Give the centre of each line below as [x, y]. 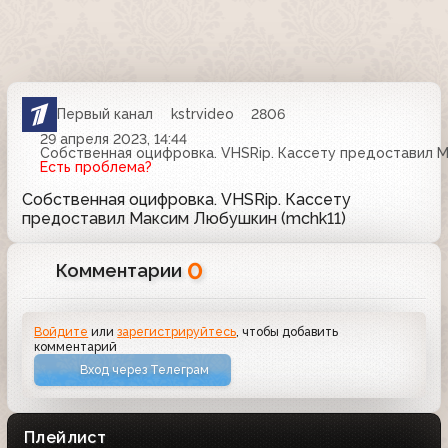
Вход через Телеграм [145, 370]
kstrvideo [202, 114]
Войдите [61, 331]
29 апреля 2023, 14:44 [113, 138]
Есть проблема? [95, 166]
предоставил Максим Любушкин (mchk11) [184, 218]
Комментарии [122, 270]
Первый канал [105, 114]
